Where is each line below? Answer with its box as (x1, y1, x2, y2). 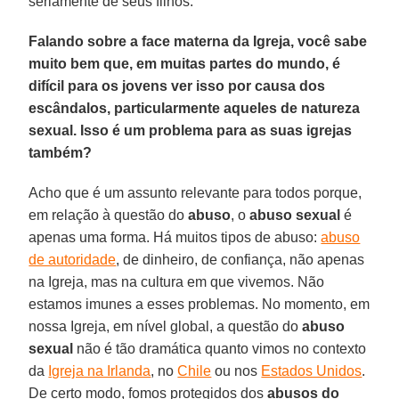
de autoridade (28, 251, 117, 267)
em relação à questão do (28, 207, 189, 223)
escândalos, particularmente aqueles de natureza (28, 100, 361, 116)
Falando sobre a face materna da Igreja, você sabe (28, 33, 368, 49)
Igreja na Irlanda (48, 362, 151, 379)
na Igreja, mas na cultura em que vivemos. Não (28, 273, 325, 289)
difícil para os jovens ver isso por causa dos (28, 77, 326, 94)
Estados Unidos (261, 362, 362, 379)
